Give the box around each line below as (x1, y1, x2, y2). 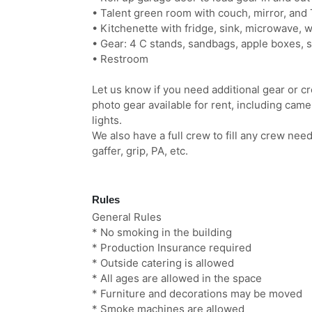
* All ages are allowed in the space (92, 272, 262, 285)
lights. (92, 114, 122, 127)
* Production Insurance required (92, 241, 251, 254)
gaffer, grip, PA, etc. (92, 144, 188, 157)
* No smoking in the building (92, 226, 232, 239)
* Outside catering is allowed (92, 256, 234, 270)
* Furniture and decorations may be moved (92, 287, 302, 300)
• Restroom (92, 52, 148, 65)
